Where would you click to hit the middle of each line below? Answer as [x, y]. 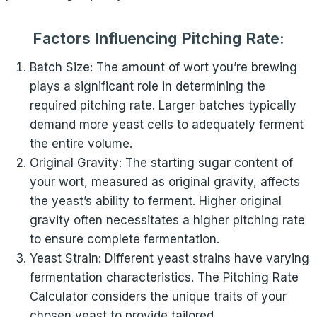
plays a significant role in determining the [148, 86]
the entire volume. [81, 144]
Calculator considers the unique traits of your [158, 296]
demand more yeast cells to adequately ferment [167, 125]
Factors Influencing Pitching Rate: [158, 38]
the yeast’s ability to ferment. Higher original [156, 201]
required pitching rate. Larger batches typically [163, 105]
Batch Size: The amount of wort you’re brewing [163, 67]
